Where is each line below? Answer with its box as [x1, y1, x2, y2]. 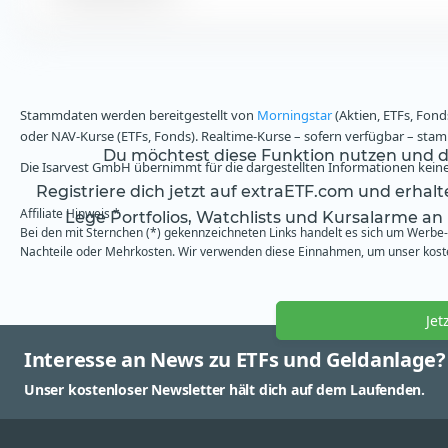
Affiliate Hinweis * [20, 205, 120, 223]
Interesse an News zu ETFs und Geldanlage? [24, 346, 446, 374]
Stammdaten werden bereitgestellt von [20, 106, 257, 125]
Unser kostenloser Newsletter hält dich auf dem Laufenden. [24, 380, 426, 400]
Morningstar [257, 106, 332, 125]
